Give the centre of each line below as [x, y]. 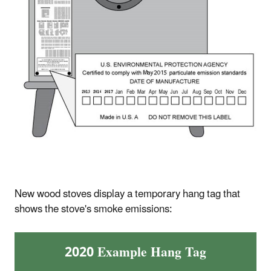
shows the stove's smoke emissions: [93, 209]
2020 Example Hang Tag [135, 252]
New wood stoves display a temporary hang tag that [127, 194]
